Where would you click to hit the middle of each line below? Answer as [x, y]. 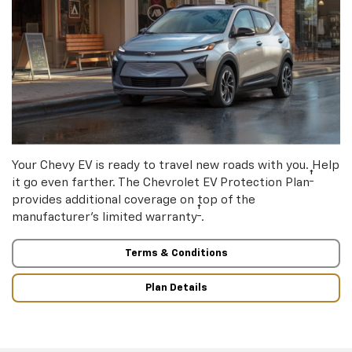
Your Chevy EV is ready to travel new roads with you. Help [176, 165]
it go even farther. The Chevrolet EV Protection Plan [161, 182]
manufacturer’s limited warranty [104, 217]
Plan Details [176, 288]
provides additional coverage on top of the [134, 200]
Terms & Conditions [176, 254]
